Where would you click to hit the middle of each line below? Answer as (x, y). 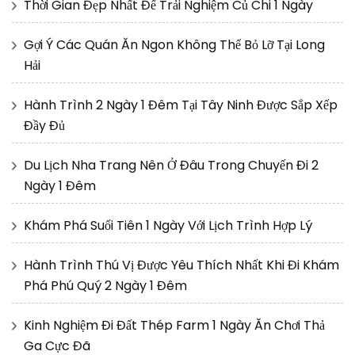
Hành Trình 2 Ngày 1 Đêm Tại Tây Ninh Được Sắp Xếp (181, 105)
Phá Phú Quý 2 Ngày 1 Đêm (105, 286)
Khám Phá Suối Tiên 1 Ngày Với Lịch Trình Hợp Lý (168, 226)
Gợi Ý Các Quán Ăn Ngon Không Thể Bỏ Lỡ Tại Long (174, 45)
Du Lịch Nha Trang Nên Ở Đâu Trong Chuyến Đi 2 (171, 166)
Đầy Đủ (44, 126)
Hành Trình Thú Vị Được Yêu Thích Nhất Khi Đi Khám (181, 265)
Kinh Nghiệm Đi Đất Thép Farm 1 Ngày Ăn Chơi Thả (174, 326)
